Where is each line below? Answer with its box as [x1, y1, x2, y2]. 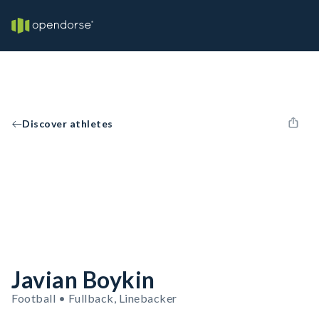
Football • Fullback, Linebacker [11, 291, 177, 305]
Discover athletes [22, 117, 113, 130]
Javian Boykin [11, 266, 155, 293]
